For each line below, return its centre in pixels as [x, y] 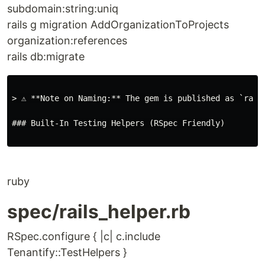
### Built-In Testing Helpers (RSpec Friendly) [118, 123]
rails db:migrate [46, 56]
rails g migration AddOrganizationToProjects [118, 25]
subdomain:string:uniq [63, 9]
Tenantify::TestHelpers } [67, 252]
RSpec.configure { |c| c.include [84, 236]
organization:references [67, 41]
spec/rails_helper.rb [99, 211]
